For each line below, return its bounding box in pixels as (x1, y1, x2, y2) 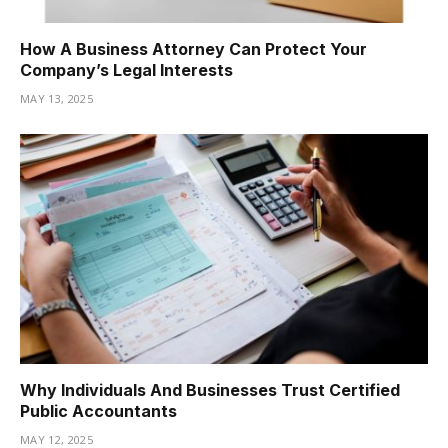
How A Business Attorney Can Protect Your (20, 39, 367, 60)
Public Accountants (20, 400, 177, 421)
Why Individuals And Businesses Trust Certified (20, 379, 400, 400)
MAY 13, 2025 (20, 91, 93, 107)
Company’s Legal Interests (20, 60, 233, 81)
